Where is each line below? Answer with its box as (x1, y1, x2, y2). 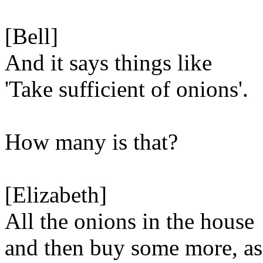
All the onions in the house (5, 208, 254, 234)
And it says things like (5, 50, 212, 75)
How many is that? (5, 129, 178, 154)
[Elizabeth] (5, 182, 107, 207)
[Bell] (5, 23, 58, 49)
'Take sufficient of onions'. (5, 76, 248, 102)
